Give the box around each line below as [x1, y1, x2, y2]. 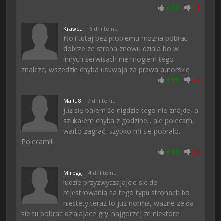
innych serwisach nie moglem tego [63, 54, 174, 64]
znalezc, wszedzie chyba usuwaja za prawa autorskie [21, 64, 190, 74]
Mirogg [63, 168, 82, 176]
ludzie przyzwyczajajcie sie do [63, 177, 158, 187]
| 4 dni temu [82, 168, 117, 176]
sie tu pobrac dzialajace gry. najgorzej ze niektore [21, 208, 180, 218]
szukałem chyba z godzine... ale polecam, [63, 115, 195, 125]
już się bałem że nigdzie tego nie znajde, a [63, 105, 199, 115]
